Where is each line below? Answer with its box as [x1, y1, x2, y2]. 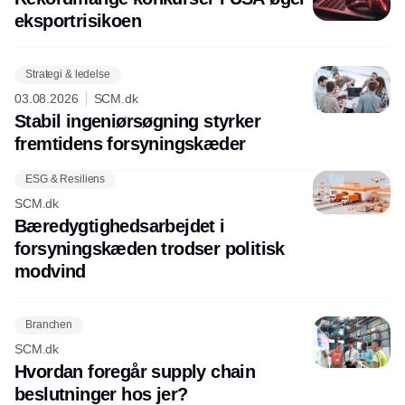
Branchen [25, 318, 73, 332]
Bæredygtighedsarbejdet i [14, 215, 225, 236]
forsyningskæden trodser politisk [14, 238, 285, 259]
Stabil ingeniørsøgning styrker [14, 110, 260, 131]
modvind [14, 260, 86, 281]
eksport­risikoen [14, 10, 141, 31]
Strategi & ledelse [25, 68, 110, 81]
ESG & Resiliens [25, 173, 106, 186]
